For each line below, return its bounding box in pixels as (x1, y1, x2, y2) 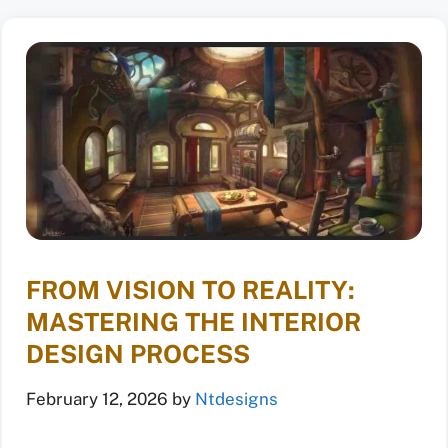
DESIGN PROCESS (26, 338, 250, 369)
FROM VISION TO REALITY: (26, 274, 355, 305)
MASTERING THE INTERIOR (26, 306, 361, 337)
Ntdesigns (195, 388, 278, 409)
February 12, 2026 (26, 388, 168, 409)
